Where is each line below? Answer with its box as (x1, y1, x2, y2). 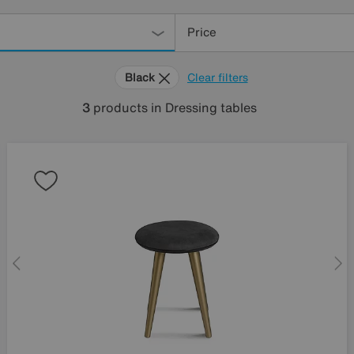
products (89, 97, 151, 117)
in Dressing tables (150, 97, 257, 117)
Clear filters (186, 68, 248, 85)
